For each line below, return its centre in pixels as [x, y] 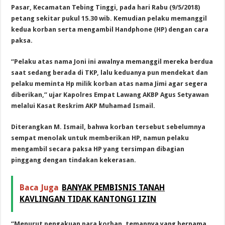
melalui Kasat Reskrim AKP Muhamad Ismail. [83, 105]
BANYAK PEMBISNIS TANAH [114, 187]
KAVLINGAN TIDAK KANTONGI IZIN [88, 199]
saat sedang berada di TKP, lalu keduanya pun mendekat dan [110, 72]
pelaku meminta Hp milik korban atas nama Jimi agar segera [109, 83]
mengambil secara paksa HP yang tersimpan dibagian [98, 149]
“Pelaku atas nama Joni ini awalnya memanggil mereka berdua [112, 61]
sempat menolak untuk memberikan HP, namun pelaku [100, 138]
